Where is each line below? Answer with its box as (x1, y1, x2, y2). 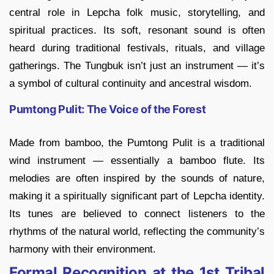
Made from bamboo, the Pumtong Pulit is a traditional (9, 137, 265, 149)
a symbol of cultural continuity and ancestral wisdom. (9, 78, 252, 90)
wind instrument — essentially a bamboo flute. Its (9, 155, 265, 167)
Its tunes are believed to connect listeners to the (9, 208, 265, 220)
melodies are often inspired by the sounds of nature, (9, 172, 265, 185)
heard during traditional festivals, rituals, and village (9, 42, 265, 54)
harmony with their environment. (9, 243, 156, 256)
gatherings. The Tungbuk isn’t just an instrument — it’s (9, 60, 265, 72)
